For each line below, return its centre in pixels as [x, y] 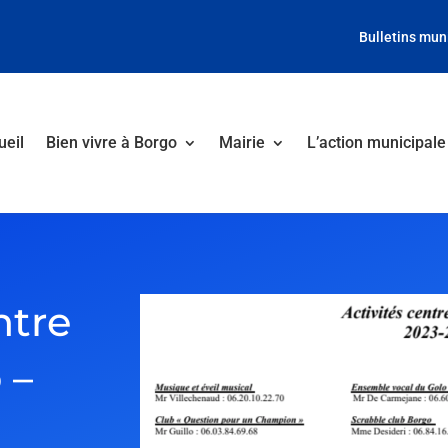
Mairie [241, 142]
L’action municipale [376, 142]
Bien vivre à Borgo [111, 142]
